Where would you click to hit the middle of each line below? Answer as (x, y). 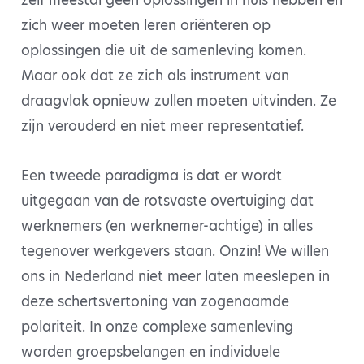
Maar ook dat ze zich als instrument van (155, 76)
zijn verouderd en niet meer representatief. (162, 126)
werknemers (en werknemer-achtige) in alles (167, 226)
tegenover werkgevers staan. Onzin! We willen (175, 251)
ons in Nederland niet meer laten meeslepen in (175, 277)
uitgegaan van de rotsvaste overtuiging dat (167, 201)
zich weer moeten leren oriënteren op (146, 26)
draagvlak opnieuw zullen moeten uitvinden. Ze (179, 101)
